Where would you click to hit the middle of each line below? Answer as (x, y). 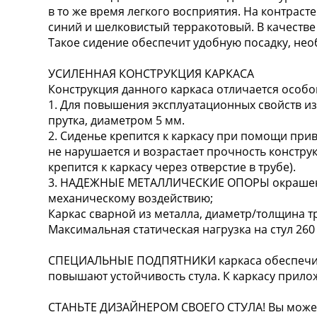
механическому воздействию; (131, 198)
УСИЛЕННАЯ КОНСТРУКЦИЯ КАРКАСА (151, 73)
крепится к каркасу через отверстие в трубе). (172, 167)
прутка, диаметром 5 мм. (117, 120)
